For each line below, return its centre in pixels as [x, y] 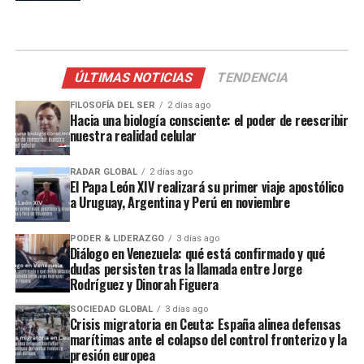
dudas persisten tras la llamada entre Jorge [186, 269]
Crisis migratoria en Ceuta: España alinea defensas [205, 324]
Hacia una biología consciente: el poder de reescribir [209, 120]
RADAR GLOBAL [103, 171]
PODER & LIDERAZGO [117, 238]
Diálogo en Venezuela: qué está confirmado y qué [197, 253]
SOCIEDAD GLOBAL [111, 309]
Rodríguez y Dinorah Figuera [144, 284]
